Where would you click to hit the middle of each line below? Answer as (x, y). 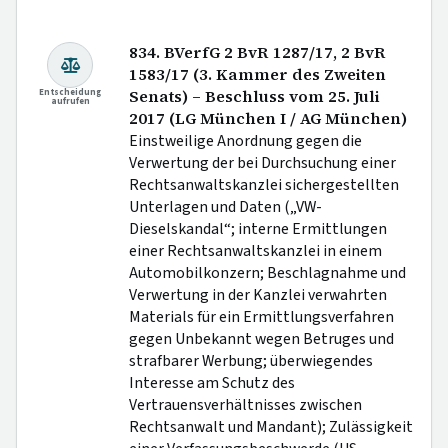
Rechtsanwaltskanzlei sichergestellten (264, 185)
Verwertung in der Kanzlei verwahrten (258, 295)
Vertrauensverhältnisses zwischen (245, 405)
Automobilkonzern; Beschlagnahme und (267, 273)
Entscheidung (70, 93)
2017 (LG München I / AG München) (268, 119)
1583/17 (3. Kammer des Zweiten (257, 75)
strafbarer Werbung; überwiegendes (251, 361)
